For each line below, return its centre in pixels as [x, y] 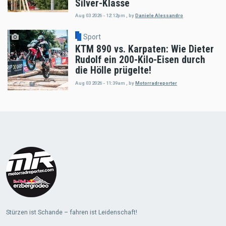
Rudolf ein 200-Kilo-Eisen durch [140, 60]
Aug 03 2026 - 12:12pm [100, 15]
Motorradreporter [156, 83]
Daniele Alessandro [159, 15]
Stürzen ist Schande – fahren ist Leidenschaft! [71, 212]
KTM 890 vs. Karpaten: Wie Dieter [145, 49]
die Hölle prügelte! [113, 71]
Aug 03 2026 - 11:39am [100, 83]
